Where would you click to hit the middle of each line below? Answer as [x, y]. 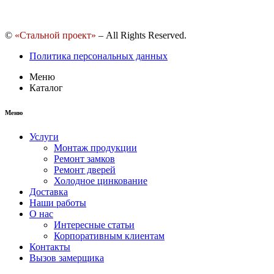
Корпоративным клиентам [109, 236]
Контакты [50, 247]
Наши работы [58, 203]
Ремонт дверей [85, 170]
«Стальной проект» [55, 35]
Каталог [46, 88]
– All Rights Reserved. [141, 35]
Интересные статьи [94, 225]
